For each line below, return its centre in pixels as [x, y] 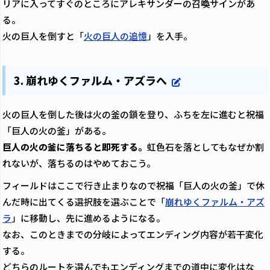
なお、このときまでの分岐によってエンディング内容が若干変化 [133, 234]
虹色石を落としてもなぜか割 [206, 146]
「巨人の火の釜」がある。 [57, 130]
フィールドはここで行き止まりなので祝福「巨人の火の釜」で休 [133, 185]
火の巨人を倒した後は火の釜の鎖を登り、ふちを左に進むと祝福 [133, 114]
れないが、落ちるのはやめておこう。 [79, 163]
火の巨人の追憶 [115, 36]
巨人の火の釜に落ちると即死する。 [75, 146]
